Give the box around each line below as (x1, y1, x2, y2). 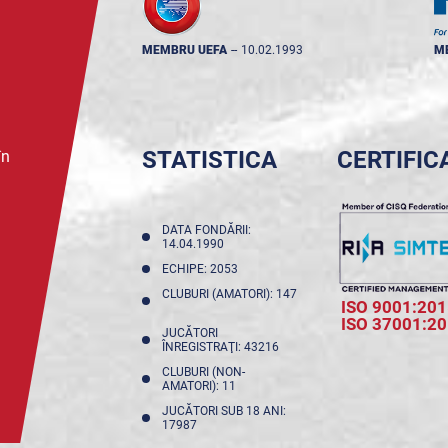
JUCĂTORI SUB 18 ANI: (161, 404, 286, 418)
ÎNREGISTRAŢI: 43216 (161, 340, 285, 354)
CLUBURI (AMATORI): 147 (161, 287, 297, 301)
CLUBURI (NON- (161, 365, 245, 379)
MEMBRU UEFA (141, 43, 227, 57)
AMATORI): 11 (161, 379, 242, 393)
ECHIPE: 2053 (161, 262, 244, 276)
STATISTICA (141, 146, 277, 174)
